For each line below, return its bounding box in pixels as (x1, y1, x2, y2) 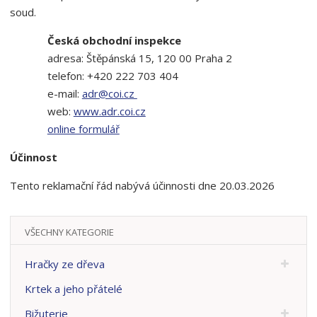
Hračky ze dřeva (25, 256, 105, 271)
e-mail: (47, 86, 82, 100)
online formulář (47, 122, 120, 136)
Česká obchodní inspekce (47, 33, 181, 47)
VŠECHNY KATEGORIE (25, 225, 115, 238)
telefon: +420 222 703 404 (47, 69, 178, 83)
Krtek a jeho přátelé (25, 281, 123, 296)
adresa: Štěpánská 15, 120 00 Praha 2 (47, 51, 232, 65)
